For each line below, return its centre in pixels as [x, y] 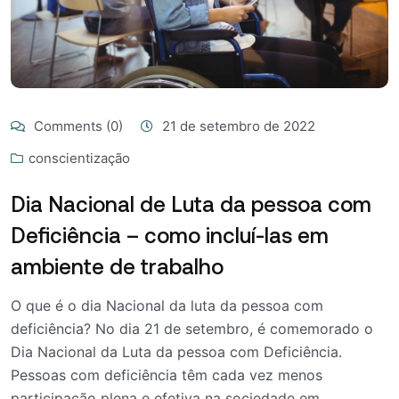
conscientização [79, 159]
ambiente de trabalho [117, 266]
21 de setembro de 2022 [239, 126]
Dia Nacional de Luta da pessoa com [191, 204]
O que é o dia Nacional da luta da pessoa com [167, 306]
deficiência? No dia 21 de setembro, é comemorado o [192, 329]
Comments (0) [77, 126]
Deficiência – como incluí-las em [170, 235]
